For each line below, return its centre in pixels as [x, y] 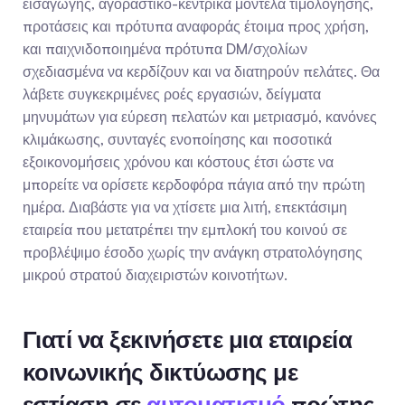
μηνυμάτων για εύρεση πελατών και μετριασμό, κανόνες [200, 117]
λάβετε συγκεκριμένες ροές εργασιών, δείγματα [172, 94]
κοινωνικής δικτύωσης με [160, 372]
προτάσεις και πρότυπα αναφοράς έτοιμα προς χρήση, [196, 26]
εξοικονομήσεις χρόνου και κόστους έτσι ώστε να [178, 162]
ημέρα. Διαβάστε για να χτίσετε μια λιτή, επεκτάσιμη [185, 207]
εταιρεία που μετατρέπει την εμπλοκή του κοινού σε [185, 230]
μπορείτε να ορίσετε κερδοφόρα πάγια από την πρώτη [194, 184]
